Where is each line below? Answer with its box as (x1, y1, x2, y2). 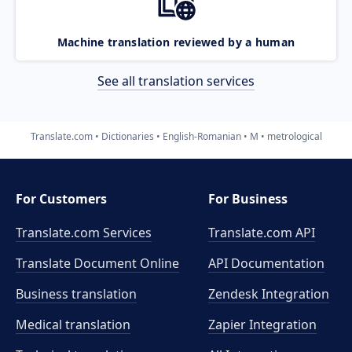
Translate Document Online (16, 255, 179, 272)
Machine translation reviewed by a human (57, 34, 295, 49)
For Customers (16, 190, 107, 207)
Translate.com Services (16, 224, 152, 241)
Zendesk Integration (208, 285, 330, 302)
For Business (208, 190, 288, 207)
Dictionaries (101, 129, 154, 143)
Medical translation (16, 316, 130, 333)
